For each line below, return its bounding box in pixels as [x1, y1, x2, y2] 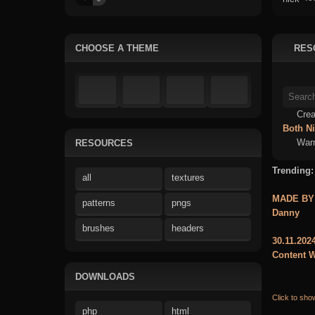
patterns [82, 198, 115, 208]
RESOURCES [75, 137, 133, 148]
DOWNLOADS [75, 271, 135, 282]
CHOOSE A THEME [75, 42, 159, 53]
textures [171, 172, 205, 183]
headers [171, 223, 204, 233]
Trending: [272, 165, 314, 176]
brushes [82, 223, 115, 233]
